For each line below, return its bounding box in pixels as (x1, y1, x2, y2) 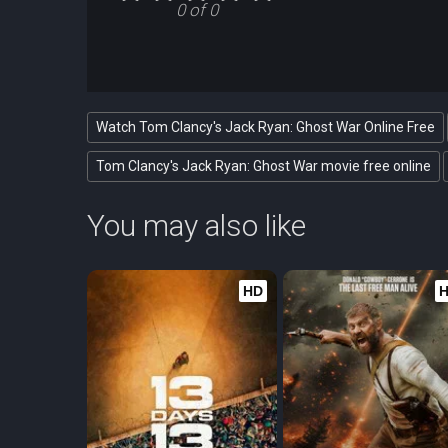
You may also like (87, 208, 306, 244)
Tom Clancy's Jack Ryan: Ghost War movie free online (96, 158, 431, 175)
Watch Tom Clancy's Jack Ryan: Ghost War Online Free (96, 119, 435, 136)
